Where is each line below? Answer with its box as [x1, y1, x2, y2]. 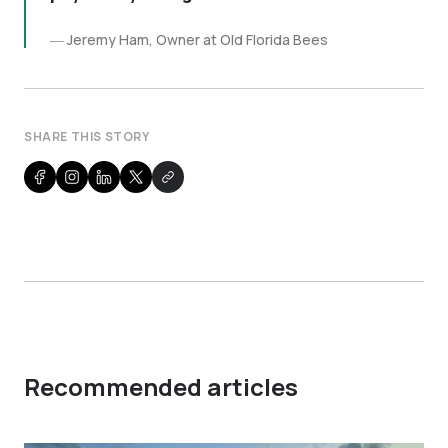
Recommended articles [24, 370, 298, 403]
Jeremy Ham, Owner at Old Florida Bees [67, 30, 328, 49]
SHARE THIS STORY [24, 128, 150, 145]
